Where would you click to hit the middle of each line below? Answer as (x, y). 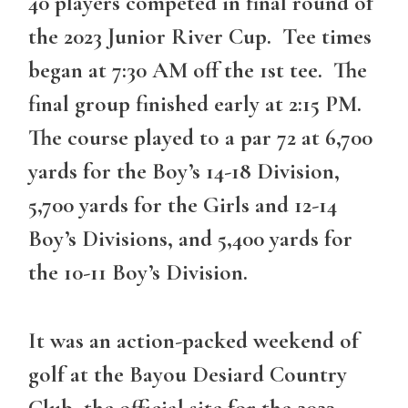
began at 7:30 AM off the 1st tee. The (198, 71)
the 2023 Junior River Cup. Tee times (200, 37)
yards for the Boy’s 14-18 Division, (184, 172)
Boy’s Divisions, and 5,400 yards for (190, 239)
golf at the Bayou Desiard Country (188, 374)
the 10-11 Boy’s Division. (138, 273)
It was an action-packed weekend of (194, 340)
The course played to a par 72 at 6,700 (200, 138)
